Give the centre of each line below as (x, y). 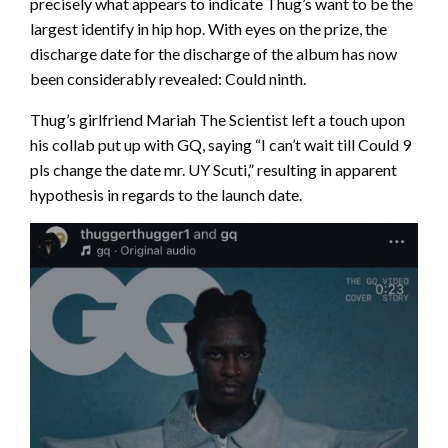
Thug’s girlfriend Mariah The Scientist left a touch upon (217, 120)
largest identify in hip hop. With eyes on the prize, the (208, 29)
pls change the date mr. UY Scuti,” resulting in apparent (213, 170)
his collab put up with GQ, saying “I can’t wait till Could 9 (220, 145)
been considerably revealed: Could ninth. (168, 79)
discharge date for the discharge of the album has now (213, 54)
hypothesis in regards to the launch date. (166, 195)
